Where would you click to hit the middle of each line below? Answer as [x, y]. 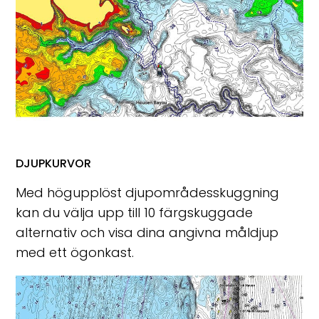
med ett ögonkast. [75, 252]
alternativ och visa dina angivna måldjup [147, 232]
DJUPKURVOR [54, 163]
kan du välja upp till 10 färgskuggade [135, 212]
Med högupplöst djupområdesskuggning [148, 192]
